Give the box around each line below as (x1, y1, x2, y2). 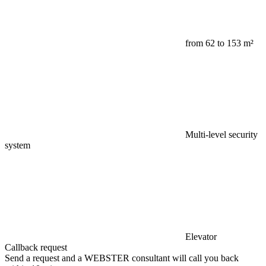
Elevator (185, 231, 217, 242)
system (5, 140, 30, 150)
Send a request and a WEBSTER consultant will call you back (5, 252, 239, 263)
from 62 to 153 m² (185, 37, 254, 48)
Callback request (5, 242, 67, 252)
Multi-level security (185, 129, 258, 140)
